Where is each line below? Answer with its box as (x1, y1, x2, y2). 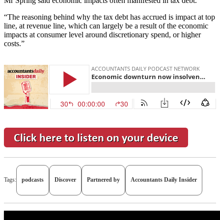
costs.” (4, 39, 25, 48)
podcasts (22, 176, 44, 184)
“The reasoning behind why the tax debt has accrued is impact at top (4, 12, 215, 21)
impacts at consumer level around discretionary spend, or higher (4, 30, 201, 39)
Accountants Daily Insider (131, 176, 197, 184)
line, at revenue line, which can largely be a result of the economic (4, 21, 208, 30)
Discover (55, 176, 76, 184)
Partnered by (87, 176, 120, 184)
